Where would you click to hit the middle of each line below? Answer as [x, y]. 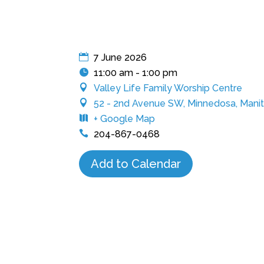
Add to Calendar [136, 164]
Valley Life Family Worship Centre [168, 88]
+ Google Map [125, 119]
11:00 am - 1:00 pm [136, 73]
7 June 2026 [119, 58]
